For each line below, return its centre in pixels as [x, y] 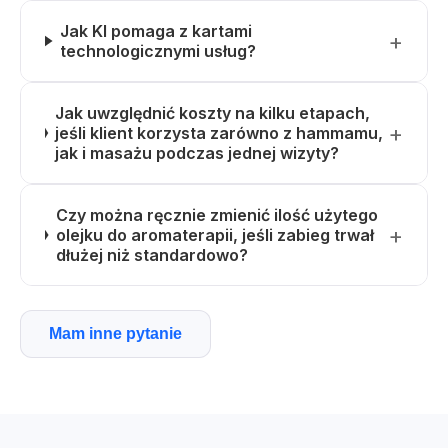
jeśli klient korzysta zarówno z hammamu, [219, 133]
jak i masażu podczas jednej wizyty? [197, 153]
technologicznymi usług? [158, 51]
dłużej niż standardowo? [151, 255]
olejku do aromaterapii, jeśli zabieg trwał [214, 235]
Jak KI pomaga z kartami [156, 31]
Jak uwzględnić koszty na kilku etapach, [213, 113]
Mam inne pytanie [115, 333]
